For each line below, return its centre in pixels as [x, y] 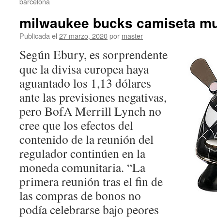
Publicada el [38, 36]
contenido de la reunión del [86, 139]
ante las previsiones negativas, [93, 97]
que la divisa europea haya [84, 69]
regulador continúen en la [82, 153]
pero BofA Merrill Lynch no [90, 111]
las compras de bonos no [80, 195]
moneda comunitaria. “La [82, 167]
